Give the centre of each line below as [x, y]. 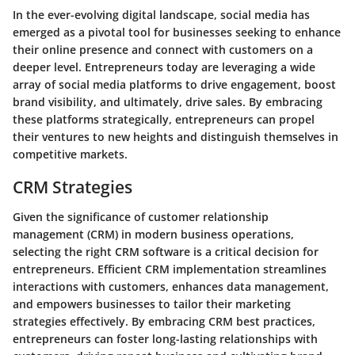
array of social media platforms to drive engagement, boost [174, 84]
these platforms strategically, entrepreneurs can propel [164, 119]
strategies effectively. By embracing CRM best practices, [164, 321]
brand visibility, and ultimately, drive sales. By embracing [168, 101]
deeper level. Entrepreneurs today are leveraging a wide [164, 67]
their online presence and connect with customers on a [163, 49]
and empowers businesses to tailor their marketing [152, 304]
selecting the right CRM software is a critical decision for [166, 252]
